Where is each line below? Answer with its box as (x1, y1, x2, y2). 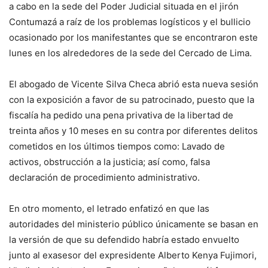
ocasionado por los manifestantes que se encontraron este (9, 31, 258, 43)
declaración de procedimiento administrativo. (9, 171, 200, 183)
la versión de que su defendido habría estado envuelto (9, 233, 239, 245)
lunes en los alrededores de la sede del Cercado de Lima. (9, 47, 252, 59)
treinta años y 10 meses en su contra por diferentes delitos (9, 124, 258, 136)
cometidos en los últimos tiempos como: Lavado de (9, 140, 225, 152)
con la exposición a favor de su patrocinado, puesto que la (9, 93, 254, 105)
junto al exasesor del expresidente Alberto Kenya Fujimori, (9, 249, 257, 261)
